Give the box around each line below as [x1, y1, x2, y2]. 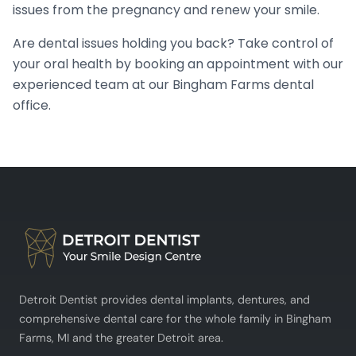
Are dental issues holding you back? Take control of [13, 34, 334, 52]
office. [13, 96, 51, 114]
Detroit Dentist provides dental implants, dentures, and [19, 292, 310, 307]
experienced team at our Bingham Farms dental [13, 75, 314, 94]
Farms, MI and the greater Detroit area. [19, 330, 223, 345]
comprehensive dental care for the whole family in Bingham [19, 311, 331, 326]
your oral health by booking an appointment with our [13, 55, 343, 73]
